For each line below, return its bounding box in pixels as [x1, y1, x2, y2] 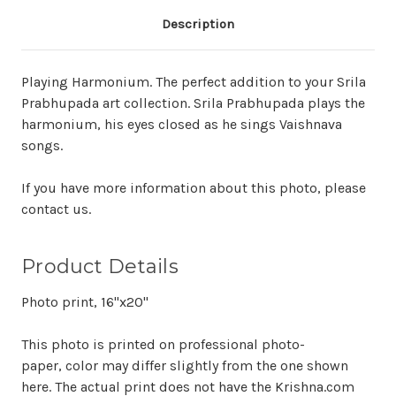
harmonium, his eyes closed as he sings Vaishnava [21, 116, 342, 133]
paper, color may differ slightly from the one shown [21, 357, 348, 375]
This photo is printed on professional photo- [21, 336, 305, 354]
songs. [21, 137, 63, 155]
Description [162, 16, 234, 33]
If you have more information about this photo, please [21, 179, 366, 197]
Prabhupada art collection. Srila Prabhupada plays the [21, 95, 365, 112]
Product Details [21, 255, 179, 279]
